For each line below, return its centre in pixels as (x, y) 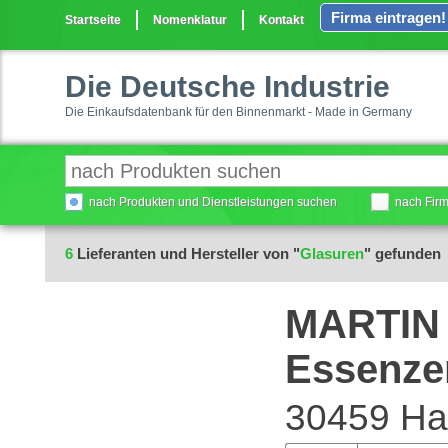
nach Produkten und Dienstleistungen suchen (213, 202)
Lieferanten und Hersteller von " (186, 253)
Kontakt (281, 20)
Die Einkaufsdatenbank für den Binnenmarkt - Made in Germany (238, 112)
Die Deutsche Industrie (227, 86)
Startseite (93, 20)
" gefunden (402, 253)
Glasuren (332, 253)
